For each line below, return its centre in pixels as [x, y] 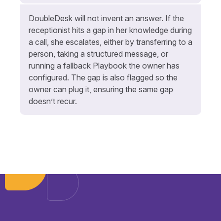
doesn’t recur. [53, 101]
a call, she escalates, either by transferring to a [110, 42]
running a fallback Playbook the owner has [104, 65]
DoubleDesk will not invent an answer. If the [106, 18]
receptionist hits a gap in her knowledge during [110, 30]
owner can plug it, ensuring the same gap [101, 89]
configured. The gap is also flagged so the [103, 77]
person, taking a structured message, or [98, 54]
